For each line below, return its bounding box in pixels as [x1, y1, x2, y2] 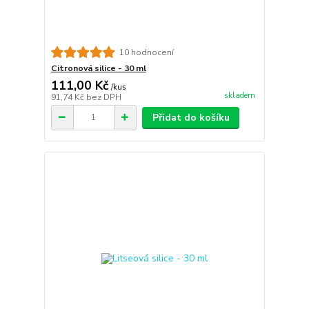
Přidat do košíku [152, 110, 230, 124]
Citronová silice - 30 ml [50, 62, 146, 74]
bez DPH [86, 91, 121, 103]
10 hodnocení [119, 46, 174, 58]
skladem [223, 90, 255, 101]
